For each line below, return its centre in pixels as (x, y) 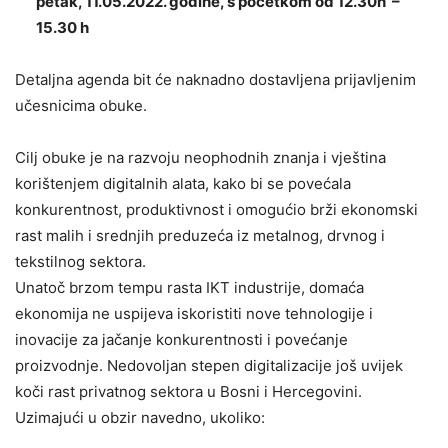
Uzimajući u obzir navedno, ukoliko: (140, 418)
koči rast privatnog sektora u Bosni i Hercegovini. (188, 392)
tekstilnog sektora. (80, 262)
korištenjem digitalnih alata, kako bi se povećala (183, 184)
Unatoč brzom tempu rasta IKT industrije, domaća (189, 288)
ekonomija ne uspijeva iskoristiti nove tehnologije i (194, 314)
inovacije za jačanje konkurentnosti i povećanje (181, 340)
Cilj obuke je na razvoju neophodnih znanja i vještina (200, 158)
